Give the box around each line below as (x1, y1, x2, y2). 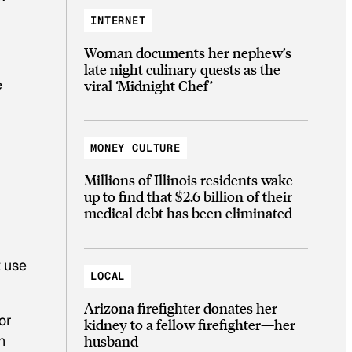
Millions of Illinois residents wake (84, 170, 293, 189)
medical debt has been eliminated (84, 203, 292, 222)
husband (84, 331, 138, 350)
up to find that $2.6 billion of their (84, 187, 292, 206)
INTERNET (90, 13, 146, 27)
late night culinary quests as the (84, 59, 280, 78)
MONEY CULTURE (90, 141, 181, 156)
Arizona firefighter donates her (84, 298, 277, 317)
